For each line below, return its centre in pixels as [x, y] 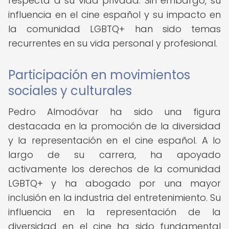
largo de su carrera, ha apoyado [114, 155]
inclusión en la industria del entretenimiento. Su [114, 198]
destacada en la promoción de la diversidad [114, 126]
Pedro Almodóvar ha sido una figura [114, 112]
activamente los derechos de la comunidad [114, 169]
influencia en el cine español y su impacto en [114, 15]
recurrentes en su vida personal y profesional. [113, 43]
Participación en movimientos [99, 75]
